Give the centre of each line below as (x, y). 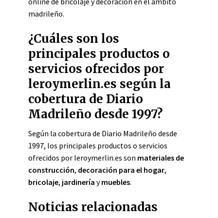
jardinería (78, 182)
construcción (51, 170)
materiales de (161, 158)
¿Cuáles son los (74, 39)
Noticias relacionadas (93, 207)
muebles (116, 182)
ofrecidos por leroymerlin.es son (83, 158)
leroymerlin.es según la (100, 84)
